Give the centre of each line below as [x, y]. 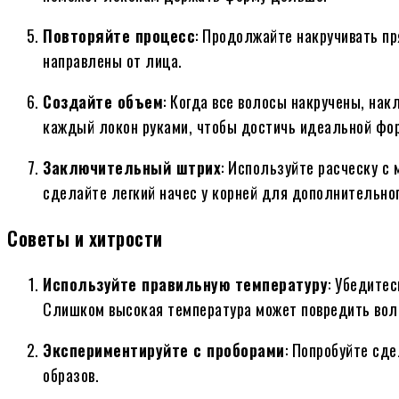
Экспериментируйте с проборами [164, 350]
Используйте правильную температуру [185, 285]
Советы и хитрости [85, 239]
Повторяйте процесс [119, 36]
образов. [71, 375]
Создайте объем [103, 102]
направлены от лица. [113, 61]
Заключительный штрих [132, 168]
